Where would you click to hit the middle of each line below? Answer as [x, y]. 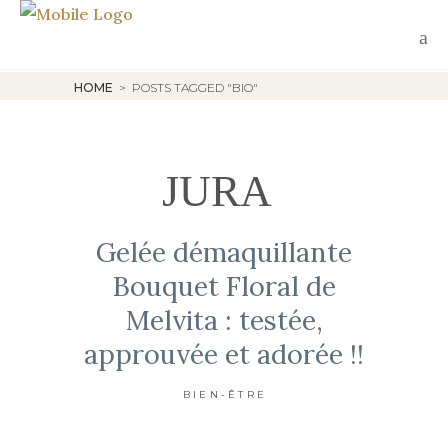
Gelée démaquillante [224, 252]
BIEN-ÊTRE [225, 394]
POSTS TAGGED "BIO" [195, 88]
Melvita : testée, [224, 320]
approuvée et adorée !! [224, 354]
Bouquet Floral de [224, 286]
